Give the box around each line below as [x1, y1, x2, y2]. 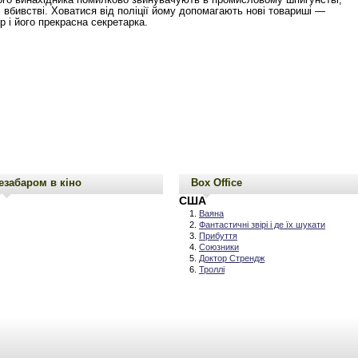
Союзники [199, 242, 239, 252]
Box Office [191, 177, 242, 189]
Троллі [199, 265, 225, 274]
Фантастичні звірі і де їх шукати [199, 220, 325, 229]
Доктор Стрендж [199, 253, 265, 263]
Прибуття [199, 231, 237, 241]
